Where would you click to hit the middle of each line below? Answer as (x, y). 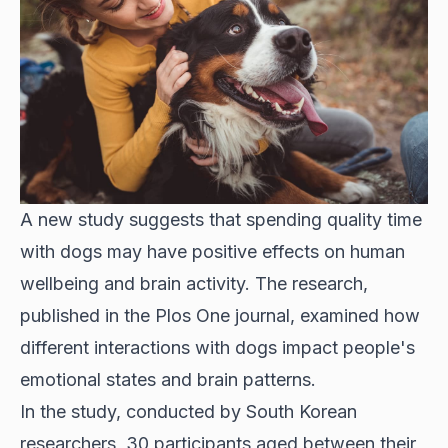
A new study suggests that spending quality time (221, 219)
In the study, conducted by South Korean (188, 411)
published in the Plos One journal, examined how (220, 315)
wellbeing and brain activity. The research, (194, 283)
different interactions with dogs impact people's (217, 347)
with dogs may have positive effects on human (212, 251)
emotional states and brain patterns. (168, 379)
